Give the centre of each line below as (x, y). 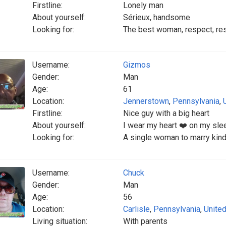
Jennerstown (146, 101)
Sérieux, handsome (157, 17)
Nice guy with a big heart (166, 113)
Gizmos (137, 65)
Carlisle (136, 209)
